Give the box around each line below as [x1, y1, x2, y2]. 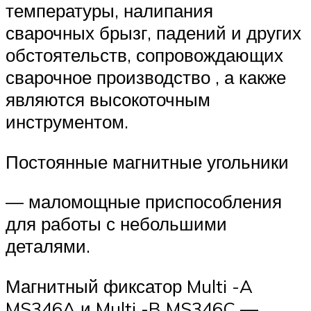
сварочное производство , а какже [6, 66, 286, 89]
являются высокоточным [6, 88, 210, 111]
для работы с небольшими [6, 212, 227, 235]
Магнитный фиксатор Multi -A [6, 275, 253, 297]
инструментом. [6, 110, 128, 133]
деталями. [6, 235, 90, 258]
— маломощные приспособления [6, 190, 282, 213]
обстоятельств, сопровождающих [6, 44, 283, 67]
